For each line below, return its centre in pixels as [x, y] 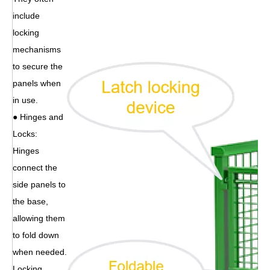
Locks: [26, 133]
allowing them [39, 218]
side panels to [39, 184]
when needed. [40, 252]
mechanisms [37, 49]
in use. [25, 100]
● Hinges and [38, 117]
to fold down [36, 235]
